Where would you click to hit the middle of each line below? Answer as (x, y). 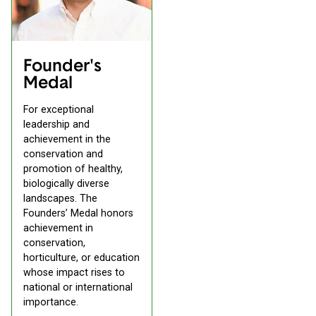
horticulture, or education (81, 258)
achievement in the (67, 140)
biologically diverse (66, 184)
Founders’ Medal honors (78, 214)
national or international (78, 288)
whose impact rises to (74, 273)
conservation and (63, 154)
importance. (51, 303)
